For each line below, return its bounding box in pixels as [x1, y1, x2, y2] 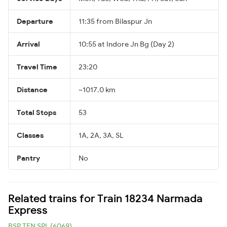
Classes [17, 130, 44, 140]
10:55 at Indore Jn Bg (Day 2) [79, 39, 174, 49]
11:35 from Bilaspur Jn [79, 16, 152, 26]
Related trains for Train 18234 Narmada [8, 191, 203, 205]
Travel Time [17, 62, 57, 71]
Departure [17, 16, 53, 26]
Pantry [17, 153, 40, 163]
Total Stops [17, 107, 56, 117]
